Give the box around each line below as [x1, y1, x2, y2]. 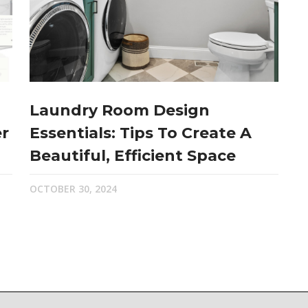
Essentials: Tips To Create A [29, 124, 252, 142]
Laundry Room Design [29, 101, 210, 120]
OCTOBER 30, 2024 [29, 182, 117, 195]
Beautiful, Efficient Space [29, 146, 236, 165]
